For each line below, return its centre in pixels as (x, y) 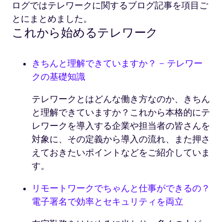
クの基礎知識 (58, 77)
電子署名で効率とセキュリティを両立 (108, 202)
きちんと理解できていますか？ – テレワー (117, 64)
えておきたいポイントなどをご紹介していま (121, 153)
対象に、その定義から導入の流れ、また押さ (121, 140)
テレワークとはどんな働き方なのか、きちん (121, 100)
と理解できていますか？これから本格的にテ (121, 113)
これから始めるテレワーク (85, 33)
